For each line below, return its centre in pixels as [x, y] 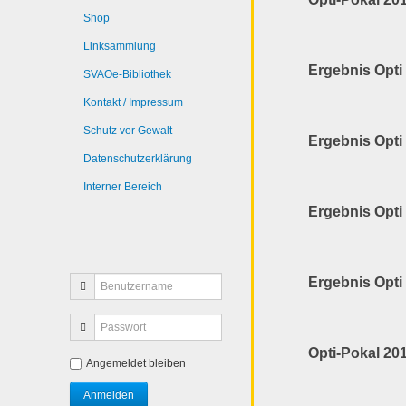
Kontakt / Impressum [133, 102]
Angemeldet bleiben [136, 363]
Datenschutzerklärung [138, 159]
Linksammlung [120, 46]
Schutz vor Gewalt [128, 130]
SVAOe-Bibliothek [127, 74]
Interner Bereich [123, 187]
